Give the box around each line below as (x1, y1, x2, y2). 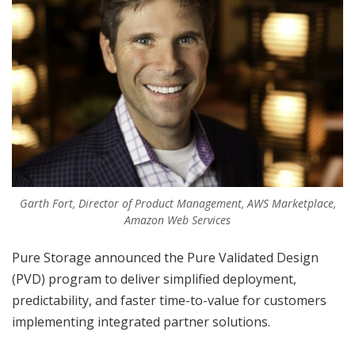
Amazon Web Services (124, 212, 231, 228)
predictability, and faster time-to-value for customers (12, 292, 326, 310)
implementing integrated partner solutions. (12, 313, 270, 331)
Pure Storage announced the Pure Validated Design (12, 249, 319, 267)
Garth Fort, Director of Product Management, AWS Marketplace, (19, 196, 336, 212)
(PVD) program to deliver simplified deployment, (12, 270, 296, 288)
